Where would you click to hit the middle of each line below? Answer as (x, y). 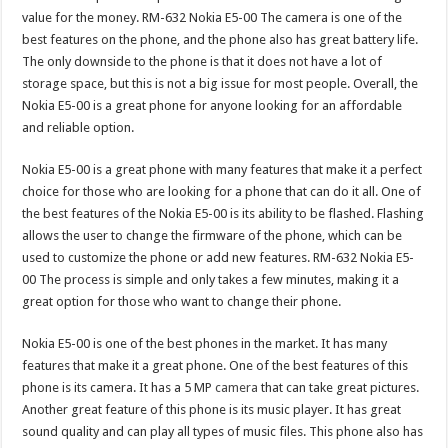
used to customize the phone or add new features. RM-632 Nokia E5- (218, 258)
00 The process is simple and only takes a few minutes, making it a (211, 280)
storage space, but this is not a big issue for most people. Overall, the (220, 84)
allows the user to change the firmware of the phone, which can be (212, 236)
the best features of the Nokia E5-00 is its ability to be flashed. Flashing (223, 214)
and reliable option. (78, 128)
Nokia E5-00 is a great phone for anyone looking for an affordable (212, 106)
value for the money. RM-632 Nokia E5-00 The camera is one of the (212, 18)
